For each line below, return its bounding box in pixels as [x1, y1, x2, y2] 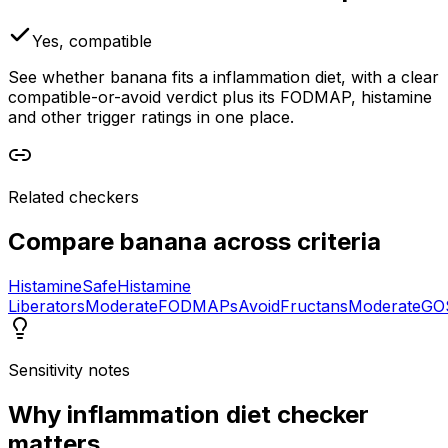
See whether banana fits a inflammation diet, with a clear [8, 66, 439, 87]
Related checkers [8, 186, 139, 207]
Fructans [280, 295, 348, 316]
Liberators [8, 295, 85, 316]
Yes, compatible [32, 30, 152, 51]
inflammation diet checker [67, 399, 369, 429]
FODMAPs [158, 295, 238, 316]
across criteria [207, 226, 381, 256]
